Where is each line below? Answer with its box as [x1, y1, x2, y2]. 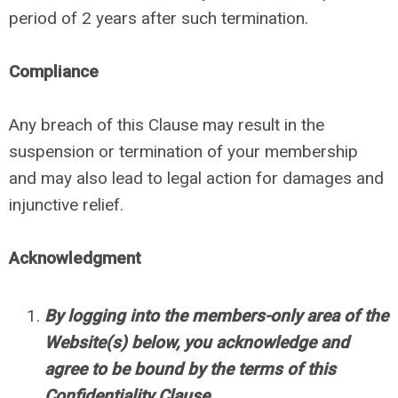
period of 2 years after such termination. [9, 8, 313, 28]
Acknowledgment [9, 248, 141, 268]
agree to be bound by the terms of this [44, 359, 336, 379]
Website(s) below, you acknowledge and [44, 332, 349, 353]
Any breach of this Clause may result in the [9, 115, 324, 135]
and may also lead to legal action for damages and [9, 168, 384, 188]
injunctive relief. [9, 195, 128, 215]
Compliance [9, 61, 99, 82]
